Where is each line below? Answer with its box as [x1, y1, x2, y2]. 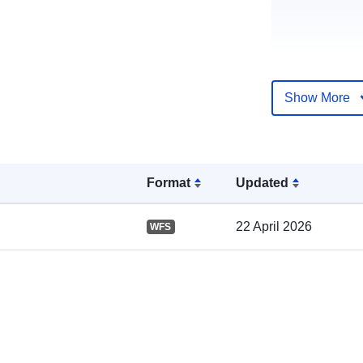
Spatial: [280, 221, 327, 236]
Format [146, 175, 190, 190]
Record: [280, 137, 331, 152]
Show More [284, 90, 350, 105]
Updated [236, 175, 289, 190]
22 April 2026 [236, 219, 313, 233]
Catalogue [280, 117, 344, 132]
